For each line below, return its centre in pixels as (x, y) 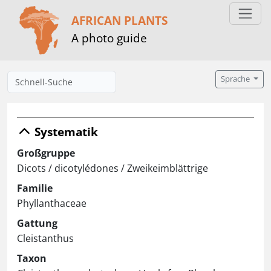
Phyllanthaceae (52, 203)
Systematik (65, 132)
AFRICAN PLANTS (119, 20)
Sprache (237, 79)
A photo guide (109, 38)
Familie (35, 188)
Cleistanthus (45, 238)
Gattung (37, 223)
